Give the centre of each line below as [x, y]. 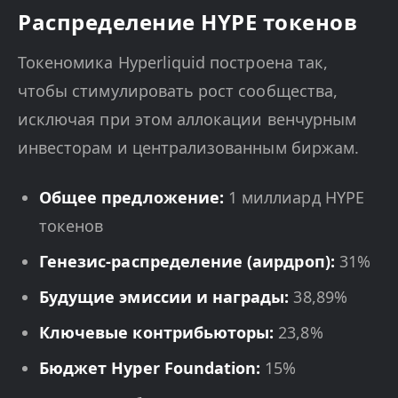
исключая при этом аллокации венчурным [187, 119]
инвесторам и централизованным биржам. [188, 147]
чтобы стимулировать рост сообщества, [178, 90]
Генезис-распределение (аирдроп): [187, 261]
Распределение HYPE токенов [187, 21]
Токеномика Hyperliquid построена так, [173, 62]
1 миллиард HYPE [294, 197]
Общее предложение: [131, 197]
